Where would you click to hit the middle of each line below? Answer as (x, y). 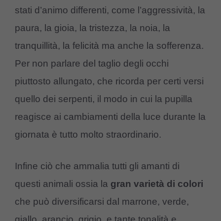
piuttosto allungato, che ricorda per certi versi (109, 81)
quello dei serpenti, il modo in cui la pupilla (104, 99)
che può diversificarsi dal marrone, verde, (102, 202)
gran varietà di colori (156, 184)
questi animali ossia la (61, 184)
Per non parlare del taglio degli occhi (92, 63)
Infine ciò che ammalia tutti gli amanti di (97, 166)
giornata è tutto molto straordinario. (88, 134)
